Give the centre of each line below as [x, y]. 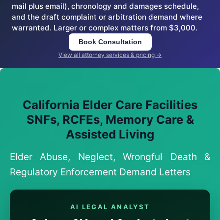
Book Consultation [110, 42]
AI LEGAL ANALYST [110, 207]
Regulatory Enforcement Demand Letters [100, 172]
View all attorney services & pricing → [110, 55]
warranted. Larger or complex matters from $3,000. [105, 28]
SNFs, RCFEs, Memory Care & [110, 120]
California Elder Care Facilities [110, 105]
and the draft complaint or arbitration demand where [107, 17]
